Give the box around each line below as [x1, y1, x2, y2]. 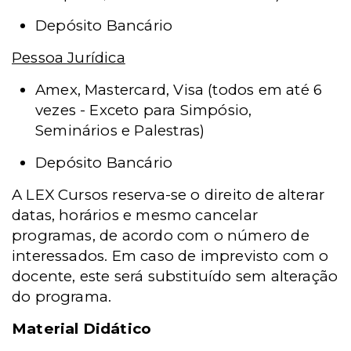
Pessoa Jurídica [12, 49, 125, 67]
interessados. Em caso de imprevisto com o [12, 247, 329, 265]
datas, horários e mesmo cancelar [12, 206, 258, 224]
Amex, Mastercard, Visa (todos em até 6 [35, 81, 323, 99]
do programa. [12, 288, 112, 306]
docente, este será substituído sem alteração [12, 267, 338, 285]
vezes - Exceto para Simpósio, [35, 101, 252, 119]
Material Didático [12, 320, 152, 338]
